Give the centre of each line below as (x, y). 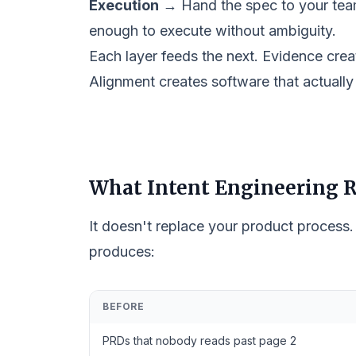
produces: (122, 252)
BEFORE (124, 306)
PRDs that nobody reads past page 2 (199, 341)
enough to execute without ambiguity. (213, 31)
